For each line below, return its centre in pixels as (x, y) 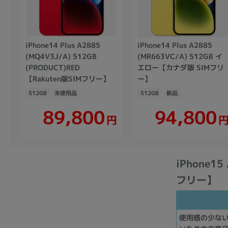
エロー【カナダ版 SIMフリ (180, 67)
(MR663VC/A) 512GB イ (180, 56)
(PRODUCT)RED (52, 67)
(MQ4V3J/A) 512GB (61, 56)
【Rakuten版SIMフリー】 (67, 78)
